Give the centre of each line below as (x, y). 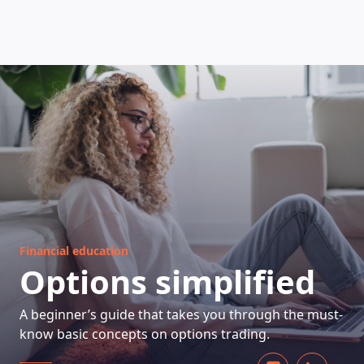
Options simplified (167, 282)
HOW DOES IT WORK (182, 123)
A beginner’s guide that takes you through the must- (181, 314)
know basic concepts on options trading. (145, 334)
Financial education (74, 251)
